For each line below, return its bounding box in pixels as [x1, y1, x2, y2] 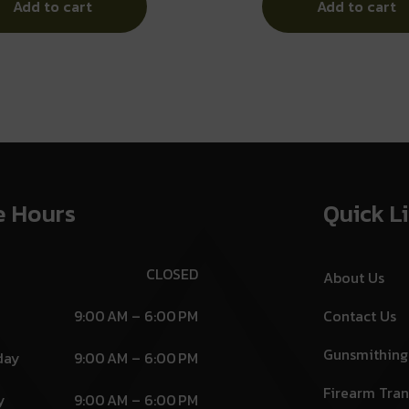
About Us [323, 266, 385, 288]
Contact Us [323, 304, 397, 327]
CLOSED [146, 262, 199, 285]
